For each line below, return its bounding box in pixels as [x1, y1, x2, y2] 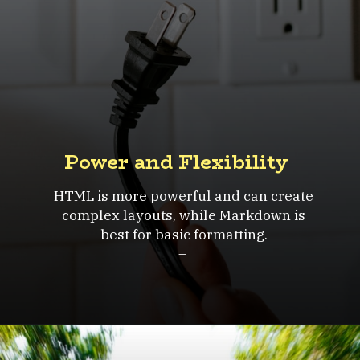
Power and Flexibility [63, 147, 288, 178]
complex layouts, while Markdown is [62, 205, 306, 224]
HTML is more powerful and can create [54, 186, 314, 205]
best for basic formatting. [100, 224, 268, 243]
